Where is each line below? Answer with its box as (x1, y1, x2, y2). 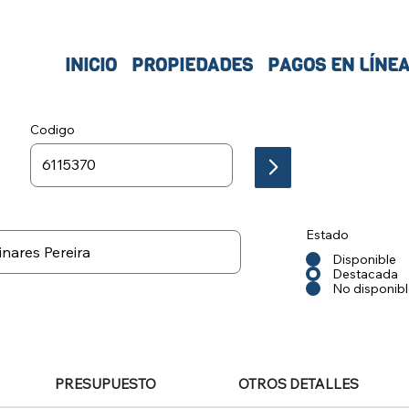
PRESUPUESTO (55, 374, 156, 393)
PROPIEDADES (131, 53, 253, 79)
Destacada (332, 265, 399, 282)
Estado (306, 225, 350, 243)
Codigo (30, 121, 76, 138)
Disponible (332, 250, 397, 267)
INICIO (64, 53, 117, 79)
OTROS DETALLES (238, 374, 359, 393)
